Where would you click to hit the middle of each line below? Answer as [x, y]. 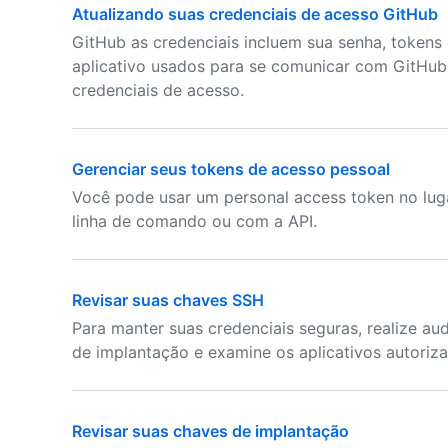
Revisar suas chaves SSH [168, 300]
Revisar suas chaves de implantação [210, 431]
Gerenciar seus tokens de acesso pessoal [231, 169]
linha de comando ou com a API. [194, 221]
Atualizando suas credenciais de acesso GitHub [255, 14]
